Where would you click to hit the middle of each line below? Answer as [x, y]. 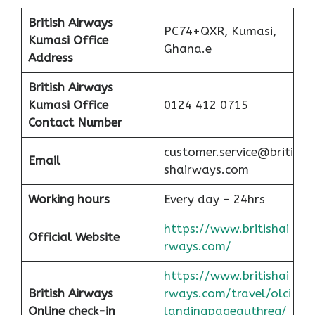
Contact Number [75, 122]
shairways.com [206, 169]
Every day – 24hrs [214, 199]
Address [50, 57]
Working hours [69, 199]
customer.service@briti [228, 152]
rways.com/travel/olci [227, 293]
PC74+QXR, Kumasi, [220, 31]
